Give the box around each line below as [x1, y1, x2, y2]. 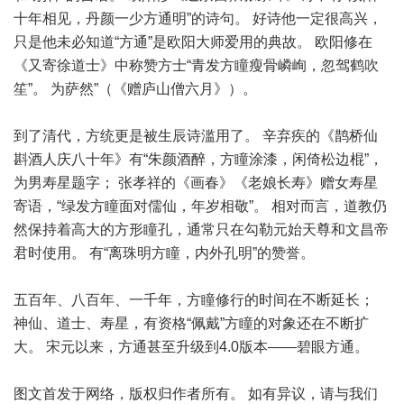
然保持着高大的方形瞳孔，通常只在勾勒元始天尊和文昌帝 [14, 222, 389, 237]
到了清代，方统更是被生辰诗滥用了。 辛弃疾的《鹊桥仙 [14, 128, 378, 143]
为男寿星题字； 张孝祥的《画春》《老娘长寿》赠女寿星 [14, 175, 378, 190]
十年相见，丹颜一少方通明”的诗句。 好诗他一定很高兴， [14, 11, 382, 26]
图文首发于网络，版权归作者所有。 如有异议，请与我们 [14, 386, 378, 401]
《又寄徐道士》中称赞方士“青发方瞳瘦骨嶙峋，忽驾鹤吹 [14, 58, 379, 73]
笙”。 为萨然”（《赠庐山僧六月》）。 [14, 81, 257, 96]
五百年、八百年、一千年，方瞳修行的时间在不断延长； [14, 292, 374, 308]
